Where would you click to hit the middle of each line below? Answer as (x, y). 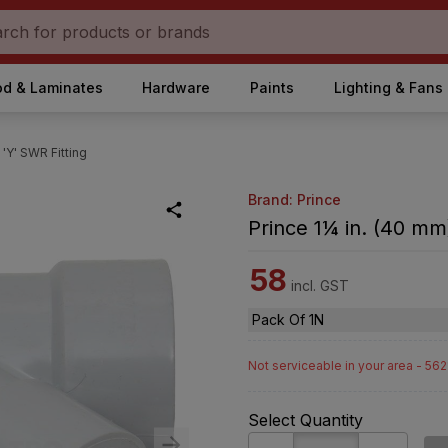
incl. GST (320, 285)
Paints (271, 87)
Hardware (176, 87)
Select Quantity (305, 420)
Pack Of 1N (288, 319)
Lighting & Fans (388, 87)
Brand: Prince (294, 199)
